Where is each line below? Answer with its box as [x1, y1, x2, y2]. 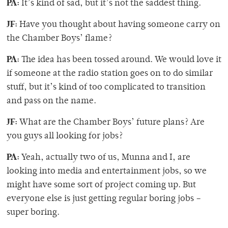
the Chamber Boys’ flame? [7, 34, 112, 44]
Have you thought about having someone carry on [17, 20, 220, 30]
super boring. [7, 208, 60, 218]
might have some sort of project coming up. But [7, 181, 196, 190]
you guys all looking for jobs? [7, 132, 123, 141]
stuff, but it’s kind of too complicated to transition [7, 83, 206, 93]
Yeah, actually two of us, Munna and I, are [21, 153, 190, 163]
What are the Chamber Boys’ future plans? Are [17, 118, 205, 128]
